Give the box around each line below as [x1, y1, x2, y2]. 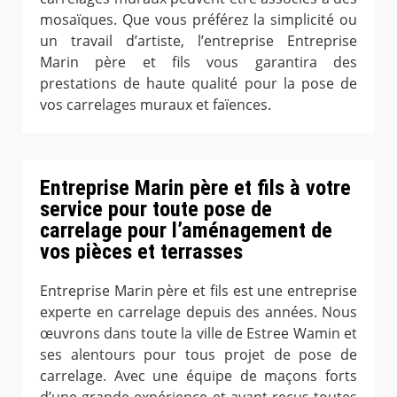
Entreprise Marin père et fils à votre [40, 175, 351, 201]
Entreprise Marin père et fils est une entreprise [40, 281, 357, 301]
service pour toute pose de [40, 197, 272, 222]
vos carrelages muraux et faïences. [40, 95, 271, 115]
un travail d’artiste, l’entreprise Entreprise [40, 31, 357, 51]
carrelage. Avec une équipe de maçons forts [40, 366, 357, 386]
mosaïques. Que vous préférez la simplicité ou [40, 10, 357, 30]
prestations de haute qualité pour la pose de [40, 74, 357, 94]
